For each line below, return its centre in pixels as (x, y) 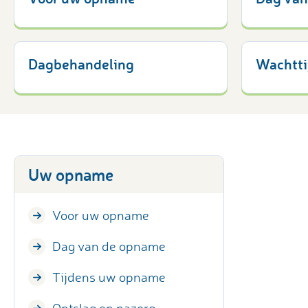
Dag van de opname (109, 246)
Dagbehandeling (81, 64)
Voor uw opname (101, 216)
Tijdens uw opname (109, 277)
